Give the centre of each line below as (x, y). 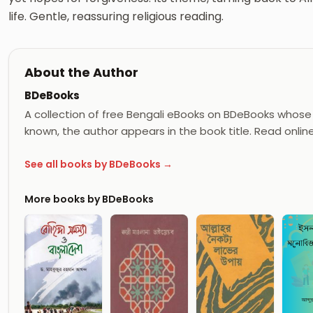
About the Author (81, 72)
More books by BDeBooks (89, 199)
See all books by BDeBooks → (99, 165)
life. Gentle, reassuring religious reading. (116, 16)
